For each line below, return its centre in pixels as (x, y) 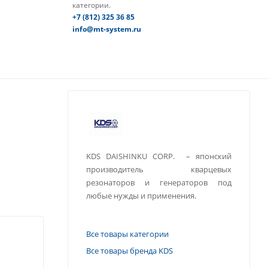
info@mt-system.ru (106, 29)
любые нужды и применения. (141, 196)
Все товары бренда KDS (130, 250)
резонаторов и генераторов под (159, 182)
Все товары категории (127, 234)
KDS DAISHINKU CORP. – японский (159, 156)
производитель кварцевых (159, 169)
